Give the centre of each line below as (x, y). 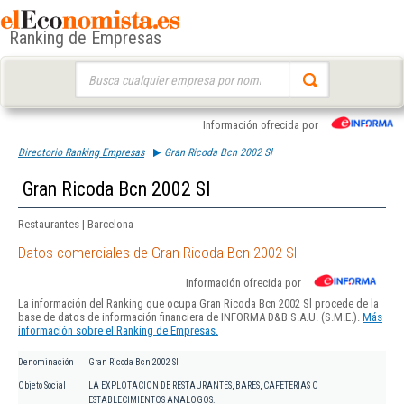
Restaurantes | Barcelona (76, 224)
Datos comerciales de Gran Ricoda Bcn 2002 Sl (157, 253)
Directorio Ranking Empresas (81, 152)
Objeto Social (42, 386)
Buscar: (92, 70)
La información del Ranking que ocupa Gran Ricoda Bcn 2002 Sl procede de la (198, 304)
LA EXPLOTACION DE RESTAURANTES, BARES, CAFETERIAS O (203, 386)
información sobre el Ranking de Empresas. (118, 331)
